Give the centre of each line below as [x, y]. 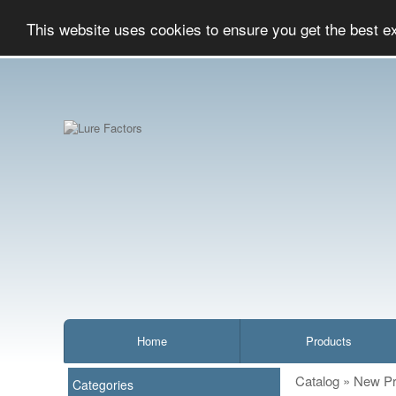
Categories [103, 385]
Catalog [317, 381]
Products [328, 341]
